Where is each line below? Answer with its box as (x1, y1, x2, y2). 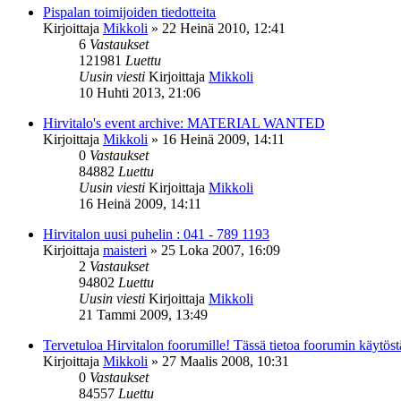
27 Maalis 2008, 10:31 (162, 353, 289, 369)
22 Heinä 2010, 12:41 (162, 20, 286, 36)
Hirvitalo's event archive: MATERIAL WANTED (43, 115, 325, 131)
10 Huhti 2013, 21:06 (79, 84, 200, 100)
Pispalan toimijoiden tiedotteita (43, 4, 216, 20)
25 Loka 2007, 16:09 (161, 242, 280, 258)
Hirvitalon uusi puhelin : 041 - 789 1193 (43, 226, 269, 242)
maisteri (103, 242, 147, 258)
